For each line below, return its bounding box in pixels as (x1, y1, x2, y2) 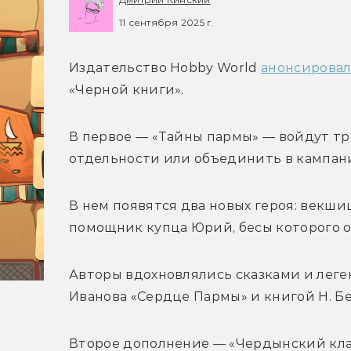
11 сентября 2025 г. (119, 16, 214, 28)
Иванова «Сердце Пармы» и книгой (69, 289, 319, 305)
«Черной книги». (69, 82, 184, 98)
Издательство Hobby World (69, 60, 261, 76)
